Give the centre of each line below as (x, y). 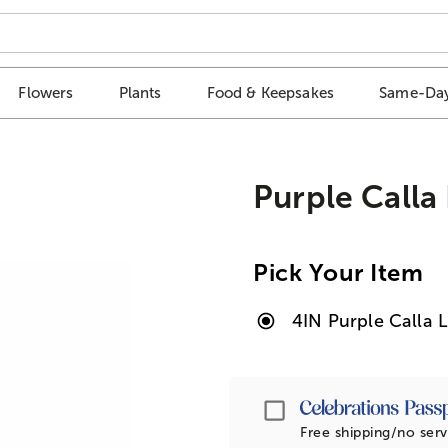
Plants (140, 93)
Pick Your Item (338, 272)
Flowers (46, 93)
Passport (324, 405)
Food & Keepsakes (270, 93)
